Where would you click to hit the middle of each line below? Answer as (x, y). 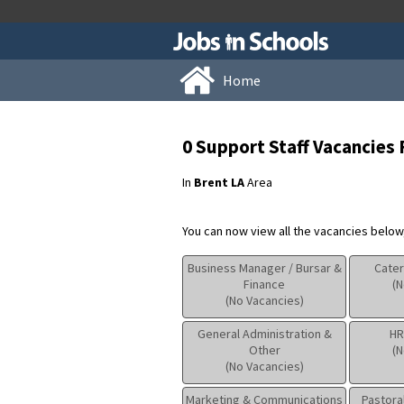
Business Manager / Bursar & (264, 268)
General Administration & (264, 334)
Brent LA (219, 183)
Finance (264, 285)
